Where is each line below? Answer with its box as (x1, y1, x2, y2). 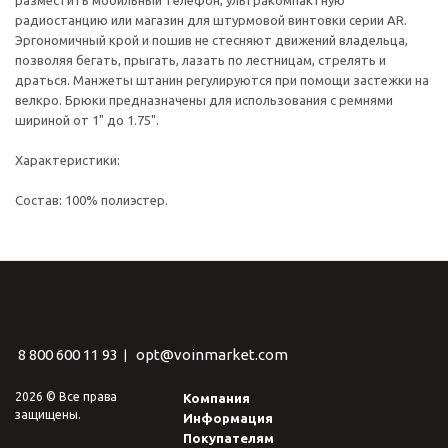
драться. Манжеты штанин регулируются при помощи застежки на (15, 73, 429, 87)
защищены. (15, 408, 81, 421)
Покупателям (183, 431, 275, 445)
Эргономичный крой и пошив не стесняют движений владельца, (15, 33, 408, 47)
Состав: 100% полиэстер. (15, 193, 168, 207)
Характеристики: (15, 153, 120, 167)
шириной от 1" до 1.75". (15, 113, 159, 127)
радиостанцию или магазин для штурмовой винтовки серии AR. (15, 13, 407, 27)
